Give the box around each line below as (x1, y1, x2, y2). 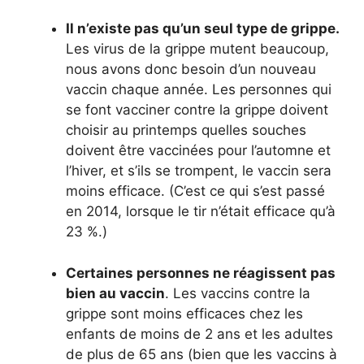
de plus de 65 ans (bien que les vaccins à (66, 345, 337, 362)
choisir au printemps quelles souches (66, 122, 306, 139)
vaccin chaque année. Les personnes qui (66, 81, 331, 98)
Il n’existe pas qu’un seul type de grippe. (66, 20, 340, 37)
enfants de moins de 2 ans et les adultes (66, 325, 333, 342)
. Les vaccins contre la (165, 284, 310, 301)
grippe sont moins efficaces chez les (66, 305, 303, 322)
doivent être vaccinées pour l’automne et (66, 142, 331, 159)
